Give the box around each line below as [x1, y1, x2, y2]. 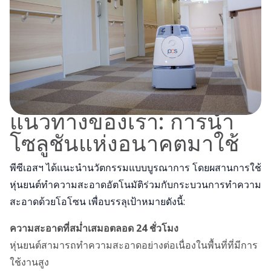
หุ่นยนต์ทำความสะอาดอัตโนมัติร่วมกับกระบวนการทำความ [10, 178, 261, 191]
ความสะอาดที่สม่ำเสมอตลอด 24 [10, 221, 149, 235]
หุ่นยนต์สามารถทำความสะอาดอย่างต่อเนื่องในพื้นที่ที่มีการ [10, 238, 258, 252]
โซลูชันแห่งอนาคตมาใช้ [10, 128, 239, 158]
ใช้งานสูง [10, 255, 49, 269]
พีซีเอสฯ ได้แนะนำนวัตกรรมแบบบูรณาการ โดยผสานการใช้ [10, 161, 261, 174]
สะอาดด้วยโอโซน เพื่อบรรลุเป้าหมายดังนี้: [10, 195, 185, 208]
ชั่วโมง [149, 221, 178, 235]
